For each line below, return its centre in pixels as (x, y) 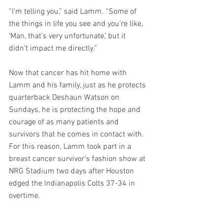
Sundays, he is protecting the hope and (76, 110)
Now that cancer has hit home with (69, 73)
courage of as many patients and (65, 123)
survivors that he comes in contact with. (77, 135)
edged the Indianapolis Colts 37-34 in (73, 184)
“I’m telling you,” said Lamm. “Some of (74, 12)
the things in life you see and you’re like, (77, 24)
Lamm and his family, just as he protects (78, 86)
